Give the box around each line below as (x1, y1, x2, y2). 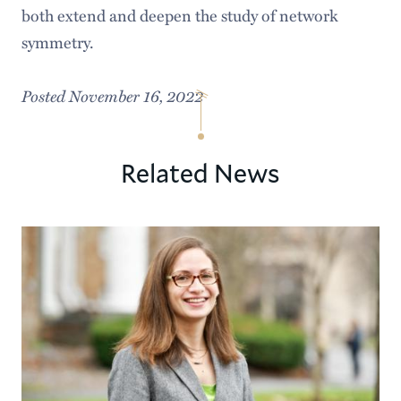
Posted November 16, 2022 (21, 83, 203, 108)
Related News (121, 155, 280, 191)
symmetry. (21, 30, 94, 55)
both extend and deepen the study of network (21, 3, 338, 28)
